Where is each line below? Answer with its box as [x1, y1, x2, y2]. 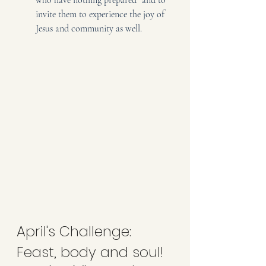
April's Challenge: [17, 221, 135, 241]
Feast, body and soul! [17, 242, 163, 262]
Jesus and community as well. [36, 22, 142, 34]
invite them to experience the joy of [36, 8, 167, 20]
